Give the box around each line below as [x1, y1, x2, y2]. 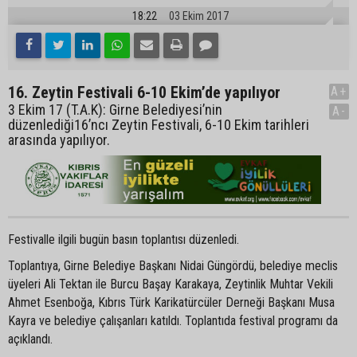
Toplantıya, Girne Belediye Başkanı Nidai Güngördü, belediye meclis [8, 257, 338, 273]
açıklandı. [8, 331, 53, 347]
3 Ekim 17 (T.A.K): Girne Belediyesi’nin [8, 100, 222, 118]
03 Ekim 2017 [169, 9, 229, 22]
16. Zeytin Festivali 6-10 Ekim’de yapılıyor [8, 82, 280, 102]
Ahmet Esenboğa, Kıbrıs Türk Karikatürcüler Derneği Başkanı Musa [8, 294, 335, 310]
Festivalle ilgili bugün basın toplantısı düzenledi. [8, 231, 239, 247]
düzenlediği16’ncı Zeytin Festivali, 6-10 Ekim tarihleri [8, 116, 309, 133]
